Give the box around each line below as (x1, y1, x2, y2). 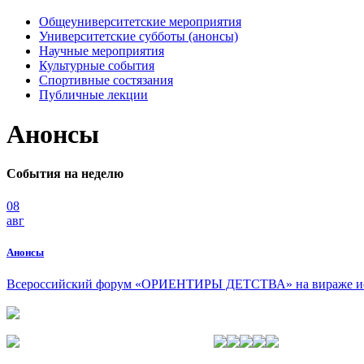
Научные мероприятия (39, 43, 164, 58)
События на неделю (6, 167, 123, 181)
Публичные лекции (39, 87, 148, 102)
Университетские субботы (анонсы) (39, 28, 238, 43)
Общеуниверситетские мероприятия (39, 14, 241, 28)
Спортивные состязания (39, 72, 173, 87)
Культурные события (39, 58, 154, 72)
